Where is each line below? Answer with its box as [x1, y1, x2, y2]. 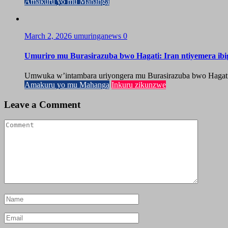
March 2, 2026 [24, 31, 74, 40]
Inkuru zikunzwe [111, 80, 166, 90]
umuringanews [74, 31, 123, 40]
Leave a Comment [4, 99, 80, 110]
